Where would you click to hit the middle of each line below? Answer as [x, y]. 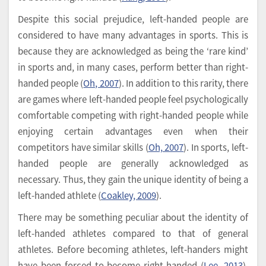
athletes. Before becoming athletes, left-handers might [133, 249]
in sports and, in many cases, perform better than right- [133, 67]
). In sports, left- [216, 147]
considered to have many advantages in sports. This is [133, 35]
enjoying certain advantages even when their [133, 131]
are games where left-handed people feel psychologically [133, 99]
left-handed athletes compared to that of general [133, 233]
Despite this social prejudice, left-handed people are [133, 19]
